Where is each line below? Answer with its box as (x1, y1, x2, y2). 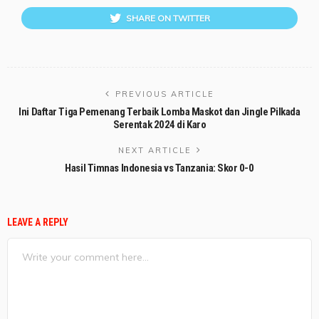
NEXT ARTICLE (117, 145, 192, 156)
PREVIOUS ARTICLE (115, 89, 214, 100)
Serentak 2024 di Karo (113, 118, 206, 132)
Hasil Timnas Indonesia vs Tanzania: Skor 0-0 (65, 162, 254, 175)
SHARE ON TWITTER (125, 13, 210, 24)
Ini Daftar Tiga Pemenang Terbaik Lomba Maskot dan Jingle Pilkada (19, 105, 300, 119)
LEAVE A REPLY (7, 216, 70, 229)
